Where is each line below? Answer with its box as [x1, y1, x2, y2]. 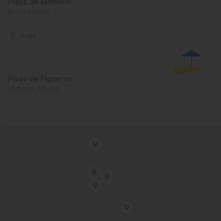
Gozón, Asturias [8, 8, 50, 15]
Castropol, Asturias [8, 85, 59, 92]
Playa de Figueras [8, 74, 72, 83]
